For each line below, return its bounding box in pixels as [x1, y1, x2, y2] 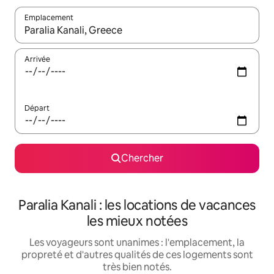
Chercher [120, 152, 163, 165]
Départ [24, 103, 50, 114]
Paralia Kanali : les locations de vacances [18, 196, 256, 215]
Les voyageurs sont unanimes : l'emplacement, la [29, 236, 245, 250]
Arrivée [24, 54, 50, 65]
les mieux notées [86, 212, 188, 231]
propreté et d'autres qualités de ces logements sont [21, 248, 253, 262]
